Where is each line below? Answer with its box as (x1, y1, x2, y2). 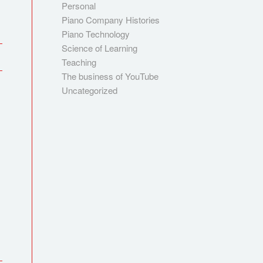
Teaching (62, 56, 97, 68)
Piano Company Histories (62, 14, 160, 26)
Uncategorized (62, 84, 118, 96)
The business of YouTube (62, 70, 159, 82)
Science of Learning (62, 42, 138, 54)
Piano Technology (62, 28, 130, 40)
